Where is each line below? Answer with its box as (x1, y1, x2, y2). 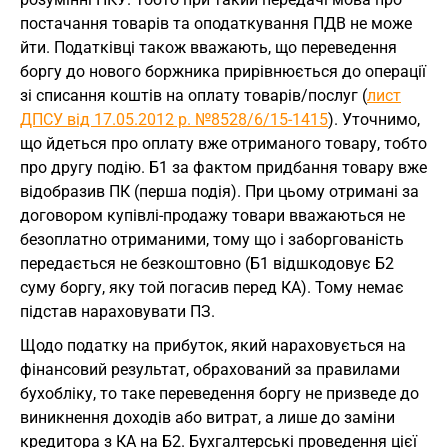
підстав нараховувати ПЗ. (20, 302, 215, 322)
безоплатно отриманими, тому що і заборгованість (20, 230, 404, 250)
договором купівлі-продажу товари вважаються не (20, 206, 405, 226)
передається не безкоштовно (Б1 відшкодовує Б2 (20, 254, 394, 274)
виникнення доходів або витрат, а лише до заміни (20, 408, 395, 428)
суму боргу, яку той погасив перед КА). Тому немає (20, 278, 404, 298)
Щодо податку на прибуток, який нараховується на (20, 336, 406, 356)
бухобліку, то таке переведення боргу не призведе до (20, 384, 419, 404)
